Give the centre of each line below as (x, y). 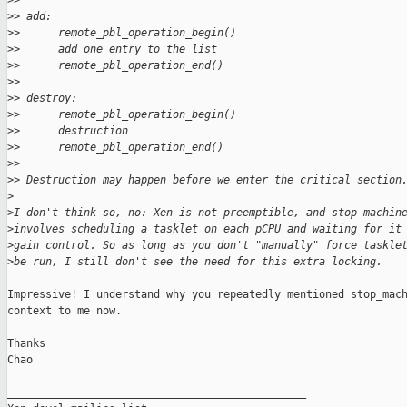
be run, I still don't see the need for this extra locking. (198, 262)
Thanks (26, 344)
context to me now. (65, 311)
